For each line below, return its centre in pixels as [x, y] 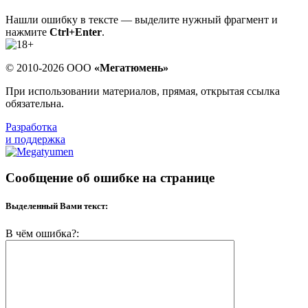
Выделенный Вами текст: [57, 206]
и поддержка [35, 139]
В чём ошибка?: [42, 233]
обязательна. [35, 103]
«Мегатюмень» [131, 67]
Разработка [31, 126]
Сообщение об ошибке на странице [110, 178]
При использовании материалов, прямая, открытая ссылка [143, 91]
